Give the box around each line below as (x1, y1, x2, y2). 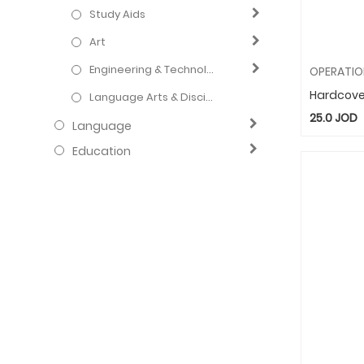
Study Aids (89, 6, 146, 22)
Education (72, 142, 132, 159)
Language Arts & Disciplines (89, 89, 206, 105)
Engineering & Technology (89, 61, 207, 77)
